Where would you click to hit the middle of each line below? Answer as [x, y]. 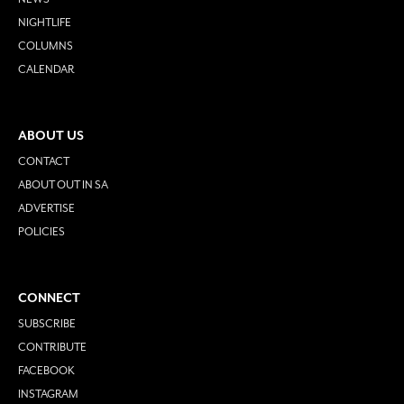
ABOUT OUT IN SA [63, 184]
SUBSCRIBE [47, 323]
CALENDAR [46, 69]
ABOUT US [51, 135]
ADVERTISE [46, 208]
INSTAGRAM [48, 394]
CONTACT [44, 161]
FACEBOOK [46, 370]
